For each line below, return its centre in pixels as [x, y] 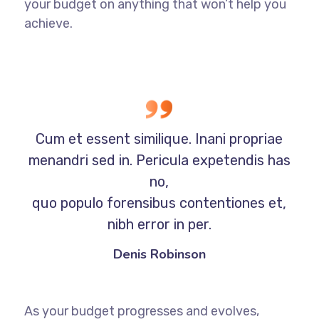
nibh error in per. [159, 225]
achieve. [48, 24]
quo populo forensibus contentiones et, [159, 203]
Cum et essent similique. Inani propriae [159, 139]
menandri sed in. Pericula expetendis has [159, 161]
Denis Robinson [159, 255]
